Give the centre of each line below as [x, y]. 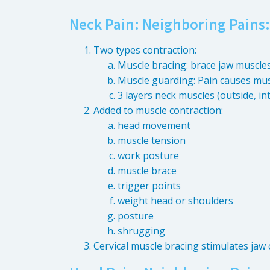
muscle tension [152, 141]
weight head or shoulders [175, 201]
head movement [154, 126]
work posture [148, 156]
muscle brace [147, 171]
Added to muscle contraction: [158, 111]
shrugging [141, 231]
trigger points [149, 186]
